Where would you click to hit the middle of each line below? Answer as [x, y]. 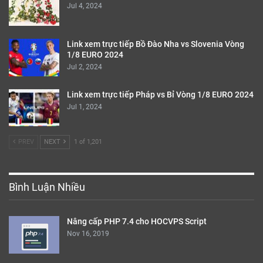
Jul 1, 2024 [85, 107]
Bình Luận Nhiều [47, 187]
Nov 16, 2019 [88, 234]
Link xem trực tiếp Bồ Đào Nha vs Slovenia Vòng [156, 44]
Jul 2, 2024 [85, 67]
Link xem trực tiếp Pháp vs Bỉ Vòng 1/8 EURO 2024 [160, 94]
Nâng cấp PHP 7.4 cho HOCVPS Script [137, 222]
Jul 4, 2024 [85, 6]
